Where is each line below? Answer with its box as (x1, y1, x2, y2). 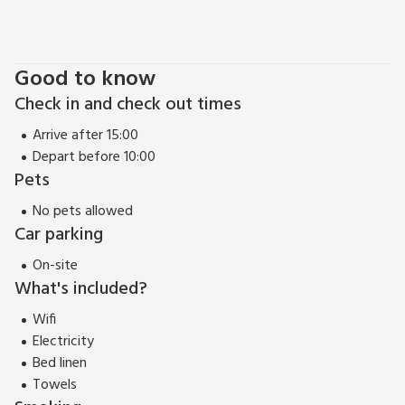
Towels (33, 373, 77, 398)
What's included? (14, 275, 147, 305)
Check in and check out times (14, 90, 241, 120)
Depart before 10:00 (33, 146, 155, 170)
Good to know (14, 62, 155, 98)
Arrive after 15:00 (33, 124, 138, 148)
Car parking (14, 221, 103, 250)
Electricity (33, 330, 94, 354)
